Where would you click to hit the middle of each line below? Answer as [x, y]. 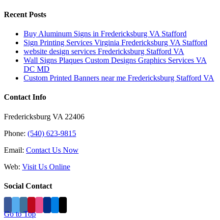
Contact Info [25, 97]
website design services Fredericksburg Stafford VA [104, 51]
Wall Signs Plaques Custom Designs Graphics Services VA [115, 60]
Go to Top [20, 214]
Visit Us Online [46, 166]
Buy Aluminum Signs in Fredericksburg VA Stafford [105, 34]
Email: [15, 150]
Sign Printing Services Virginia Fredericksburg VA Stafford [115, 42]
